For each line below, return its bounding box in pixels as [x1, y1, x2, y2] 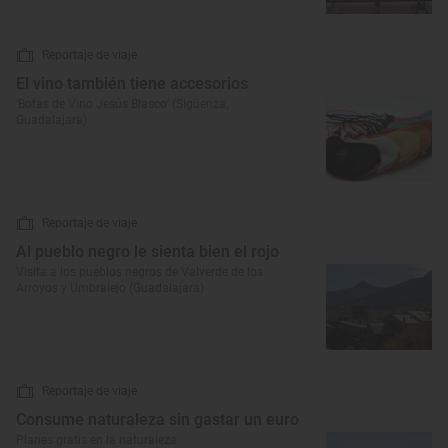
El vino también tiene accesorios [16, 74, 248, 93]
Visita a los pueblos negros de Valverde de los [16, 265, 263, 279]
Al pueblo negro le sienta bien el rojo [16, 242, 279, 261]
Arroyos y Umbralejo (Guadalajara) [16, 281, 204, 295]
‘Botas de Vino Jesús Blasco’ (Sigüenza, [16, 97, 228, 111]
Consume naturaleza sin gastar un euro [16, 410, 299, 429]
